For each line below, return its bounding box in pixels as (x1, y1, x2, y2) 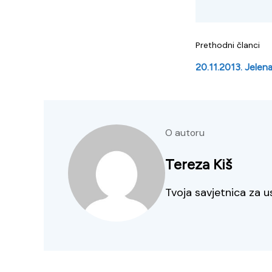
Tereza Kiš (165, 155, 232, 174)
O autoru (165, 126, 205, 140)
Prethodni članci (195, 39, 260, 51)
